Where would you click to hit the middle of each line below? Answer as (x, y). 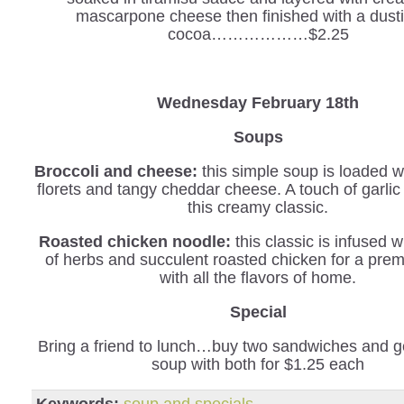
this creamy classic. (258, 207)
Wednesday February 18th (258, 103)
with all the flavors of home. (258, 278)
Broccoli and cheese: (116, 171)
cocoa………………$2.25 (258, 34)
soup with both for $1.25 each (258, 364)
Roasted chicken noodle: (134, 242)
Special (258, 312)
